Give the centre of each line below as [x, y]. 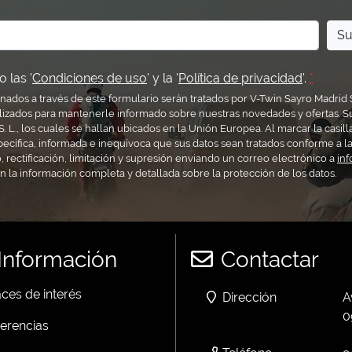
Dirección [248, 297]
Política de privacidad [240, 78]
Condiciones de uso [90, 78]
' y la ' [163, 78]
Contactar [267, 260]
